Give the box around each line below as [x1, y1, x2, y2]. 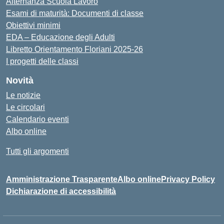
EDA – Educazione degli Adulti [6, 33, 115, 41]
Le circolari [6, 103, 45, 111]
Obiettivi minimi [6, 21, 60, 29]
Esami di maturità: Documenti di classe [6, 9, 143, 17]
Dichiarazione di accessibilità [6, 187, 116, 195]
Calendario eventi [6, 115, 69, 123]
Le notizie [6, 91, 40, 99]
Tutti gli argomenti [6, 147, 69, 155]
